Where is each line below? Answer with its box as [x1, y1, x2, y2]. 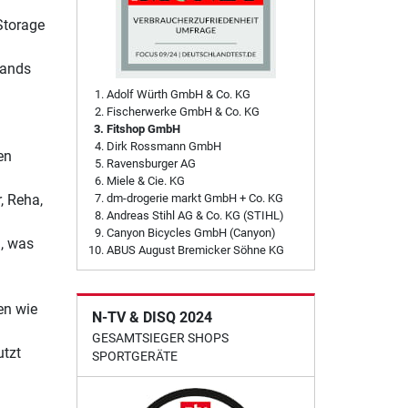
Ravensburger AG [106, 157, 196, 171]
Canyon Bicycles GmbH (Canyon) [106, 226, 276, 240]
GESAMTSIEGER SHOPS [91, 331, 229, 346]
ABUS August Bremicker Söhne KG [106, 243, 284, 258]
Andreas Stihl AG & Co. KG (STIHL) [106, 209, 284, 223]
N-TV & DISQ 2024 [91, 309, 212, 327]
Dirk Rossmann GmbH [106, 139, 221, 154]
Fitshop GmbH [106, 122, 180, 137]
